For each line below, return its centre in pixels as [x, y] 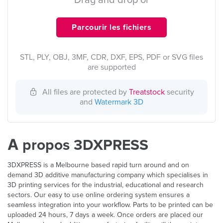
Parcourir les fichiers [111, 27]
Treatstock [147, 92]
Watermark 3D [119, 102]
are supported [111, 67]
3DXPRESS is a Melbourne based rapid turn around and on [98, 165]
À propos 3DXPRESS [78, 145]
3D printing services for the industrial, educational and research [106, 185]
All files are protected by [85, 92]
